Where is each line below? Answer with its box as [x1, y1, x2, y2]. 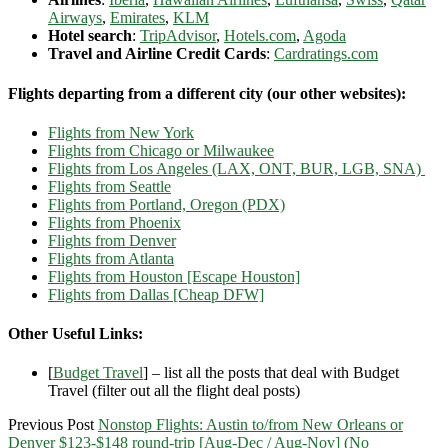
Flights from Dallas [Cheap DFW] [48, 285, 264, 303]
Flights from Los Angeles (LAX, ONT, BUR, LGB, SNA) [48, 159, 425, 177]
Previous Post [8, 416, 94, 434]
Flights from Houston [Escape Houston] [48, 267, 300, 285]
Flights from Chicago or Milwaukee [48, 141, 274, 159]
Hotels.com [224, 27, 296, 45]
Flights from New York [48, 123, 194, 141]
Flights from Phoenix [48, 213, 181, 231]
